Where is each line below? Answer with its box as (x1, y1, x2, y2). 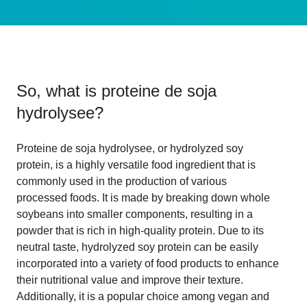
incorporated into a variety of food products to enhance (16, 257, 279, 269)
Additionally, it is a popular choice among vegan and (16, 290, 269, 302)
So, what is (16, 81, 101, 100)
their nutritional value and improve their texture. (16, 273, 243, 286)
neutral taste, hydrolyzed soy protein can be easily (16, 241, 258, 253)
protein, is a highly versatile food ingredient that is (16, 158, 256, 171)
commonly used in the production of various (16, 175, 227, 187)
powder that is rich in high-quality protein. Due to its (16, 224, 264, 236)
